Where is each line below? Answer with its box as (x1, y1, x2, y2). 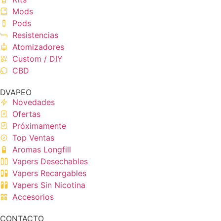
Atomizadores (12, 41, 64, 52)
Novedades (12, 97, 55, 107)
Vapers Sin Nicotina (12, 180, 85, 190)
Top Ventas (12, 132, 54, 143)
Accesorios (12, 191, 54, 202)
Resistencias (12, 30, 58, 40)
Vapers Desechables (12, 156, 88, 166)
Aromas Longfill (12, 144, 71, 154)
